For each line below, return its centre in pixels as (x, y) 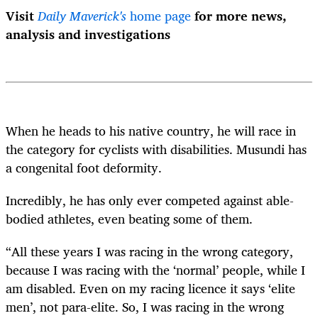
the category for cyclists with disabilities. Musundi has (156, 149)
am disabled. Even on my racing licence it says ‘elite (150, 288)
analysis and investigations (88, 34)
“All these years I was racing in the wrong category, (149, 251)
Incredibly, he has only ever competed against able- (150, 200)
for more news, (239, 15)
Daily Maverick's (82, 15)
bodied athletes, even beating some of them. (129, 218)
